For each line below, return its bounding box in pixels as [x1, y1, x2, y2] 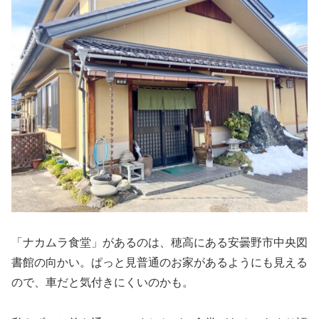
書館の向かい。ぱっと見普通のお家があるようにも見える [11, 256, 308, 269]
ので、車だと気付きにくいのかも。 [11, 276, 194, 289]
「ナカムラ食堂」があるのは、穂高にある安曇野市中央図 [11, 236, 308, 249]
